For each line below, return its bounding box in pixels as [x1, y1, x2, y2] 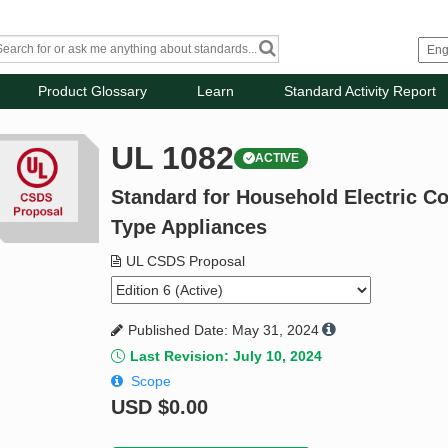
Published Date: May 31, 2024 [128, 322, 320, 339]
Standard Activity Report [284, 83, 437, 100]
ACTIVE [255, 151, 300, 166]
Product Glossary [38, 83, 148, 100]
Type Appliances [111, 216, 268, 239]
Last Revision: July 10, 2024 [130, 348, 323, 365]
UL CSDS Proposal [126, 253, 246, 270]
